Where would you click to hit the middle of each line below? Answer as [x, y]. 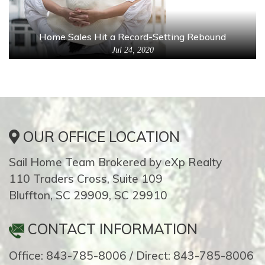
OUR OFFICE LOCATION [100, 137]
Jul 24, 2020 [132, 50]
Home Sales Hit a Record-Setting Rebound [132, 37]
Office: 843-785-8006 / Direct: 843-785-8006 [131, 255]
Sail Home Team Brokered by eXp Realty [115, 162]
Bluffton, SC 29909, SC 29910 [88, 195]
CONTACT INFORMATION [111, 229]
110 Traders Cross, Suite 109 [86, 179]
